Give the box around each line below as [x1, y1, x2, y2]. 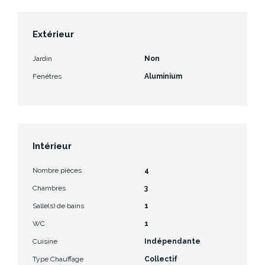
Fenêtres [33, 72, 62, 80]
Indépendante [144, 237, 201, 245]
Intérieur [33, 140, 72, 151]
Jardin [33, 54, 52, 63]
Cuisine [33, 237, 57, 245]
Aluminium [144, 72, 182, 80]
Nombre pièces [33, 166, 82, 174]
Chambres [33, 183, 66, 192]
